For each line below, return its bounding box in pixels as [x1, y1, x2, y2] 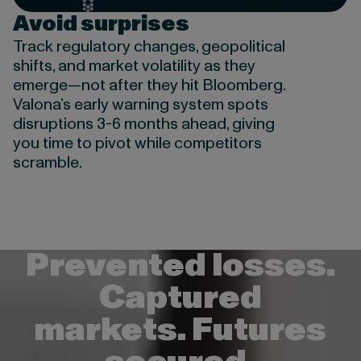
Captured [98, 275, 262, 320]
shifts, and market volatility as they [12, 54, 255, 77]
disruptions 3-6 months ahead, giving [12, 112, 275, 135]
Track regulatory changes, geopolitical [12, 35, 285, 58]
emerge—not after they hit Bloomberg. [12, 73, 285, 97]
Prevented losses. [25, 243, 335, 288]
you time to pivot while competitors [12, 131, 262, 155]
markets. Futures [34, 307, 327, 352]
